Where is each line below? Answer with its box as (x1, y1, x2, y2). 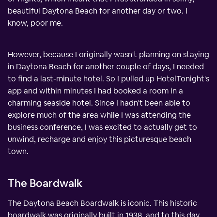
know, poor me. (8, 17, 63, 28)
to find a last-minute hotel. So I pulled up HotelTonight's (8, 73, 209, 84)
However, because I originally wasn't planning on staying (8, 49, 209, 60)
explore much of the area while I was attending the (8, 109, 191, 120)
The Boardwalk (8, 176, 82, 190)
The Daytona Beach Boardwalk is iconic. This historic (8, 198, 197, 208)
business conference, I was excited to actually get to (8, 122, 197, 132)
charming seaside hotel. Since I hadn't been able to (8, 97, 190, 108)
